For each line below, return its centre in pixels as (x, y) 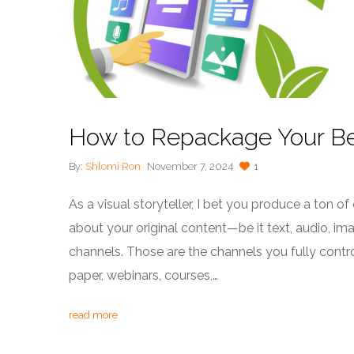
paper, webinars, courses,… (143, 276)
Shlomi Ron (113, 167)
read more (93, 315)
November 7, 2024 (190, 167)
